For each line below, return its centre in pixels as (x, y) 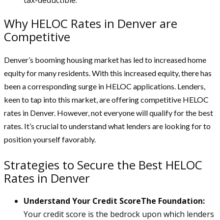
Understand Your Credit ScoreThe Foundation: (114, 201)
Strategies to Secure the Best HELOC (103, 165)
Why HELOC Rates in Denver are (91, 23)
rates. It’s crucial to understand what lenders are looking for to (107, 126)
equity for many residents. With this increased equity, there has (108, 73)
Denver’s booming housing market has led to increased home (105, 59)
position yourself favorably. (50, 139)
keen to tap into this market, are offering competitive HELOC (106, 99)
